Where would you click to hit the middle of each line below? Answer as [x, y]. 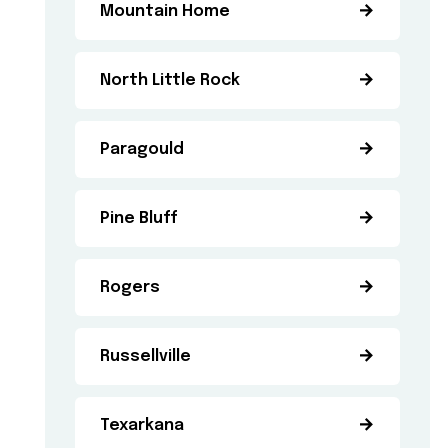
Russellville [146, 356]
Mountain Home [165, 11]
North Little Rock [170, 80]
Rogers [130, 287]
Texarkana [142, 425]
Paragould [142, 149]
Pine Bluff [139, 218]
